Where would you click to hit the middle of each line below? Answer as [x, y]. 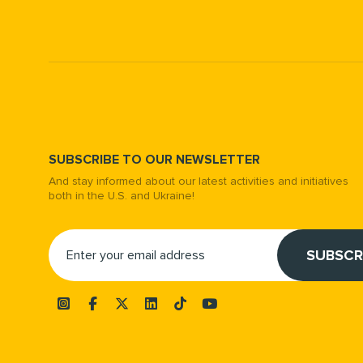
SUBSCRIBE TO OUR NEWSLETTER [154, 160]
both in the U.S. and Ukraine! [122, 196]
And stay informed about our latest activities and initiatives [199, 181]
